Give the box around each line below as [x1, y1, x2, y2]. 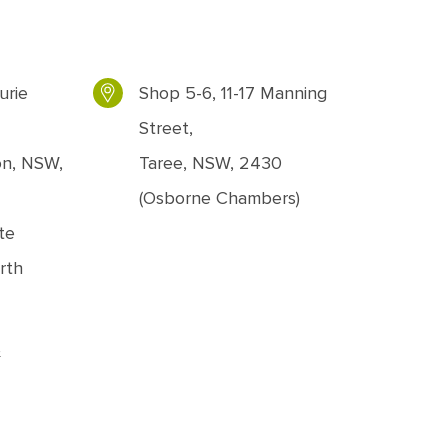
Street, [139, 117, 194, 139]
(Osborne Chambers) [139, 187, 301, 209]
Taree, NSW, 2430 [139, 152, 283, 174]
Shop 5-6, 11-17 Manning [139, 82, 328, 104]
